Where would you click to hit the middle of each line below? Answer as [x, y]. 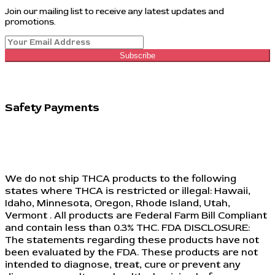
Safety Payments [52, 107]
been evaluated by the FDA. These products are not [131, 253]
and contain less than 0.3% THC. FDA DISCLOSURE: [127, 228]
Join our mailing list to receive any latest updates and [114, 11]
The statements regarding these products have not [132, 240]
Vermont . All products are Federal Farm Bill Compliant [136, 216]
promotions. [30, 21]
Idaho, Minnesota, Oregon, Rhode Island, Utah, [118, 203]
